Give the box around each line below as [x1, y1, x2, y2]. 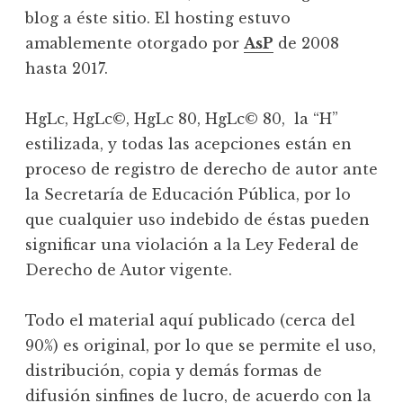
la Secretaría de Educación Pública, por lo [25, 185, 351, 204]
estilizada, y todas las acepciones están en [25, 135, 352, 154]
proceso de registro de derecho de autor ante [25, 160, 378, 179]
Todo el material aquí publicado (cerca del [25, 311, 355, 330]
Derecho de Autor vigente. [25, 261, 232, 280]
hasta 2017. [25, 59, 108, 78]
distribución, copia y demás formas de [25, 362, 322, 381]
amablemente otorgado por [25, 34, 244, 53]
